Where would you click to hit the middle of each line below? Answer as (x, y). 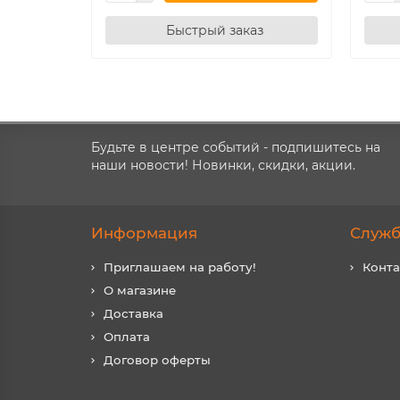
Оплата (127, 337)
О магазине (140, 290)
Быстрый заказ (215, 30)
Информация (144, 233)
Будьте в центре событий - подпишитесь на (236, 147)
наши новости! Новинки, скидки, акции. (223, 165)
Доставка (133, 313)
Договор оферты (157, 360)
